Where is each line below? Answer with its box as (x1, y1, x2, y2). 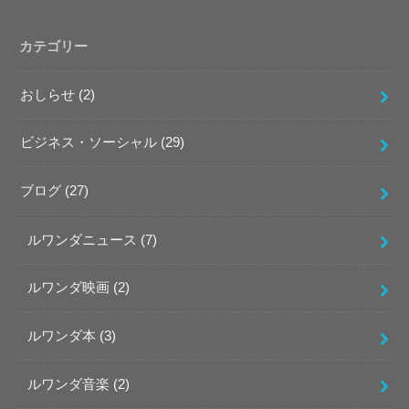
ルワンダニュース (26, 232, 141, 247)
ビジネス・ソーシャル (20, 135, 162, 151)
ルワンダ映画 (26, 280, 113, 296)
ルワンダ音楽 (26, 376, 113, 392)
